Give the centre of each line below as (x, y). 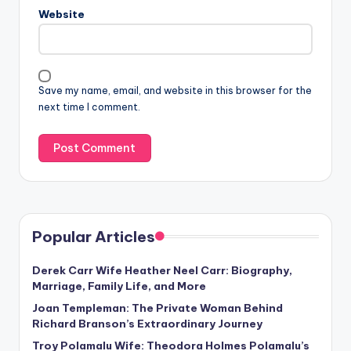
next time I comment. (89, 107)
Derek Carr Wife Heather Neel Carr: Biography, (162, 271)
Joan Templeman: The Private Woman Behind (157, 308)
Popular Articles (94, 237)
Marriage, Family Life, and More (119, 286)
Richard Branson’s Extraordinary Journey (147, 324)
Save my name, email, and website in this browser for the (175, 90)
